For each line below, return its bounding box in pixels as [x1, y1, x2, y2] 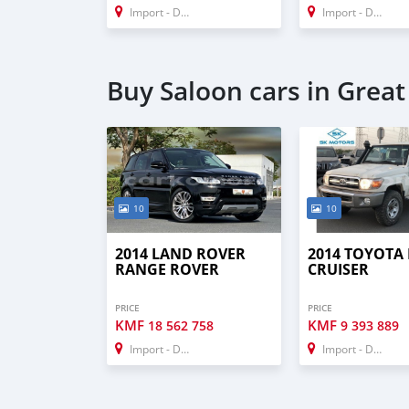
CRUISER [308, 258, 370, 279]
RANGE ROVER [115, 258, 219, 279]
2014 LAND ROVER [115, 243, 246, 264]
